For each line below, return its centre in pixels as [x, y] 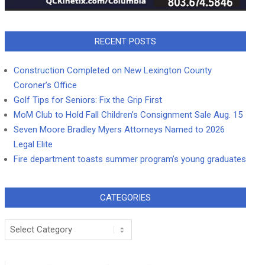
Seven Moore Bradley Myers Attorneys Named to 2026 [119, 130]
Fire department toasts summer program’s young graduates [130, 159]
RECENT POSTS [125, 42]
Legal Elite [33, 145]
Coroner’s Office [45, 85]
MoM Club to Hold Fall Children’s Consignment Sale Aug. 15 [128, 115]
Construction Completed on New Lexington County [113, 71]
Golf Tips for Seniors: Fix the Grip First [88, 100]
